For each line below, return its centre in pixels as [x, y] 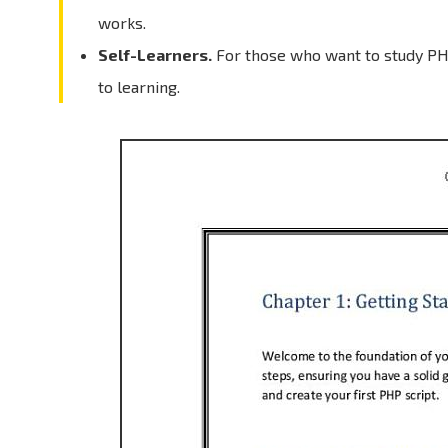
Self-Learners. [154, 54]
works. [121, 22]
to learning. [138, 86]
